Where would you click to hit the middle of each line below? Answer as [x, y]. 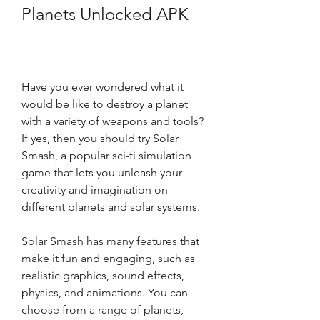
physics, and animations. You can [105, 292]
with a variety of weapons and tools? [112, 121]
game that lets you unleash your [102, 172]
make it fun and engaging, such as [108, 258]
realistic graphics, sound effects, [103, 275]
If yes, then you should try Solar [100, 138]
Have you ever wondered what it [102, 87]
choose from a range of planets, [102, 310]
